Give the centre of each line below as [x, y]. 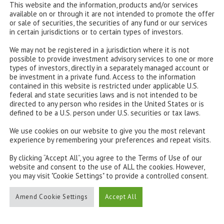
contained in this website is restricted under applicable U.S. [104, 85]
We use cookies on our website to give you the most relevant [107, 130]
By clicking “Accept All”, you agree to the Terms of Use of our [106, 157]
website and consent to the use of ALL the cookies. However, [107, 166]
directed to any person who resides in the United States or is [107, 103]
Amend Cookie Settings [52, 196]
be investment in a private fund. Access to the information [102, 76]
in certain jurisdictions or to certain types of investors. [96, 31]
